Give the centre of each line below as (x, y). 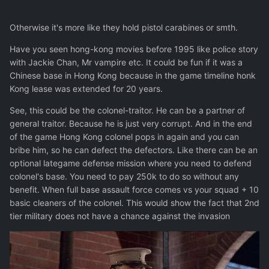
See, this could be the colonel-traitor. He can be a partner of (127, 110)
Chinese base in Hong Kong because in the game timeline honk (133, 76)
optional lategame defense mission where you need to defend (131, 163)
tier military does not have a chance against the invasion (120, 216)
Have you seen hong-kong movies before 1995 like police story (134, 49)
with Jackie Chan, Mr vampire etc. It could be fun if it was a (126, 62)
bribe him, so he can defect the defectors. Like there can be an (134, 150)
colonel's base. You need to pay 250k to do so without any (124, 177)
